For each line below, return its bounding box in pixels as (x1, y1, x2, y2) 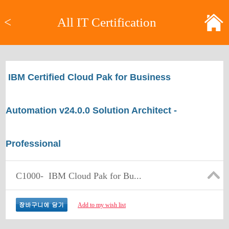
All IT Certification (57, 15, 156, 29)
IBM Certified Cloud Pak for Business (8, 72, 171, 82)
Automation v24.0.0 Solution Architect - (6, 105, 177, 116)
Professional (6, 139, 61, 149)
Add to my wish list (78, 201, 126, 209)
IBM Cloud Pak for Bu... (43, 171, 142, 181)
